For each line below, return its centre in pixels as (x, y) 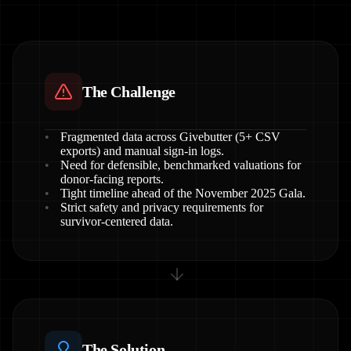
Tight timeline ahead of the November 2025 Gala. (183, 193)
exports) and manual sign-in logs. (142, 151)
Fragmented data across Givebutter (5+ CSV (170, 137)
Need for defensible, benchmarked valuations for (181, 165)
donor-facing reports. (112, 179)
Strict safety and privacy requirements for (162, 207)
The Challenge (129, 92)
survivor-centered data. (117, 221)
